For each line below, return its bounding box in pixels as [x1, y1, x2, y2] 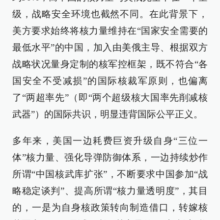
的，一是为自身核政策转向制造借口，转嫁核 [12, 202, 208, 213]
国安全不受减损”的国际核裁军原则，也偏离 [12, 76, 208, 86]
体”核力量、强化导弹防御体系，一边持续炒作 [12, 152, 208, 163]
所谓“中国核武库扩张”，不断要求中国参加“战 [12, 169, 208, 179]
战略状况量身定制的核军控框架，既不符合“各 [12, 59, 208, 69]
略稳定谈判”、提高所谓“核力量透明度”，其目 [12, 186, 208, 196]
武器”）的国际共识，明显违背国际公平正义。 [12, 109, 203, 119]
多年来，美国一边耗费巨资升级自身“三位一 [12, 136, 208, 146]
